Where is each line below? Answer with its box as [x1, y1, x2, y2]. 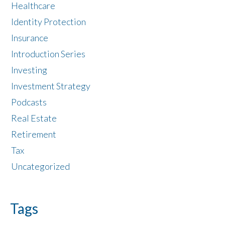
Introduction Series [11, 48, 85, 60]
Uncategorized [11, 161, 70, 172]
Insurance [11, 32, 48, 44]
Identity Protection [11, 16, 86, 28]
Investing [11, 64, 47, 76]
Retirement [11, 129, 56, 140]
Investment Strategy [11, 80, 90, 92]
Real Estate [11, 113, 57, 124]
